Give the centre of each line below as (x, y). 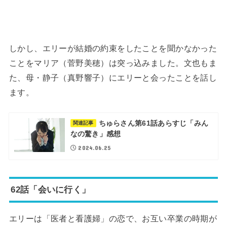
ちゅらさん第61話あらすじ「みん (154, 123)
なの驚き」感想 (96, 134)
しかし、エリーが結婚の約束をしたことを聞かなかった (113, 48)
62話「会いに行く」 (51, 190)
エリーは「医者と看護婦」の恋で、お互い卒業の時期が (113, 219)
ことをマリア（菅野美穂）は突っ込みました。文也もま (113, 63)
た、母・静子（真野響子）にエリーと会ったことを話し (113, 77)
